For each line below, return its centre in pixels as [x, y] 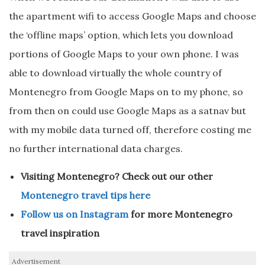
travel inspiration [60, 233]
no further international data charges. [96, 149]
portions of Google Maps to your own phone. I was [124, 54]
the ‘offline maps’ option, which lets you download [121, 35]
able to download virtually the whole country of [115, 73]
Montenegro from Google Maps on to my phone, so [126, 92]
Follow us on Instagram [75, 214]
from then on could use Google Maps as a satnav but [127, 111]
